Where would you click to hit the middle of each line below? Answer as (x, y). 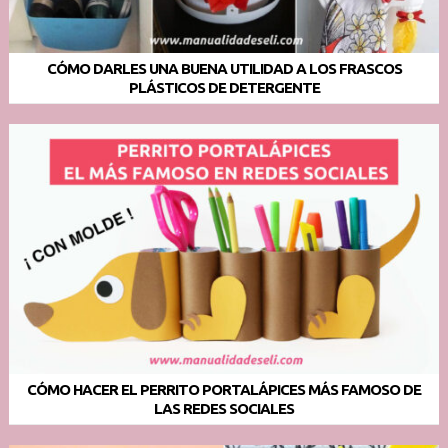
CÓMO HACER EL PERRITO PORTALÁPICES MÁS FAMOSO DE (224, 389)
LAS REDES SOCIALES (224, 408)
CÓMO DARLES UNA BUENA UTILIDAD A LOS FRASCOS (224, 68)
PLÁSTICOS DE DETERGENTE (224, 87)
